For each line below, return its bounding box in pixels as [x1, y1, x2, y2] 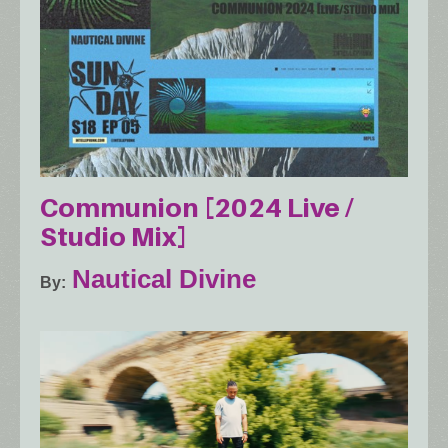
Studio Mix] [40, 220, 187, 252]
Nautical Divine [72, 263, 256, 294]
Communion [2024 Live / [40, 191, 354, 223]
